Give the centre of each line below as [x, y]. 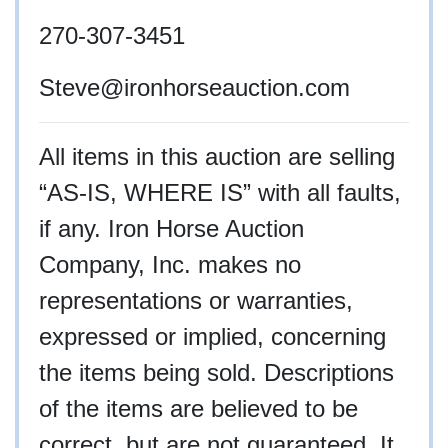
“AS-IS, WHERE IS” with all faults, [220, 192]
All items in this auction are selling [217, 156]
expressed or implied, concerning [212, 336]
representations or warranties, [196, 300]
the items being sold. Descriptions [216, 372]
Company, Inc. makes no [170, 264]
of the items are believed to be [198, 408]
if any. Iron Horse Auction [171, 228]
